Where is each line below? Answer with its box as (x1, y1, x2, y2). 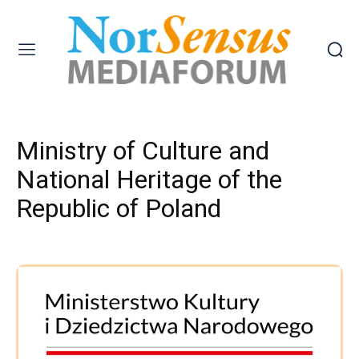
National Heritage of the (16, 163, 282, 195)
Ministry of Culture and (16, 135, 269, 166)
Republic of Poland (16, 192, 221, 224)
